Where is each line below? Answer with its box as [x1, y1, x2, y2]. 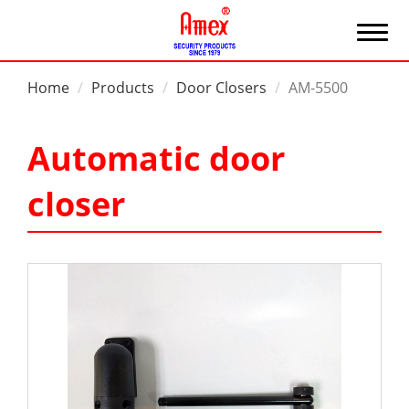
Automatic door [27, 136, 285, 181]
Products [91, 78, 154, 98]
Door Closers [176, 78, 267, 98]
